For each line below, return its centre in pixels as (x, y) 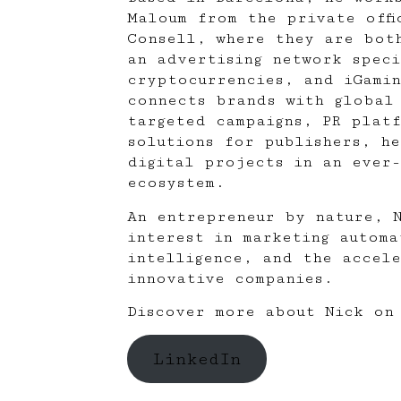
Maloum (157, 18)
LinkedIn (196, 359)
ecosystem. (176, 183)
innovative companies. (230, 278)
